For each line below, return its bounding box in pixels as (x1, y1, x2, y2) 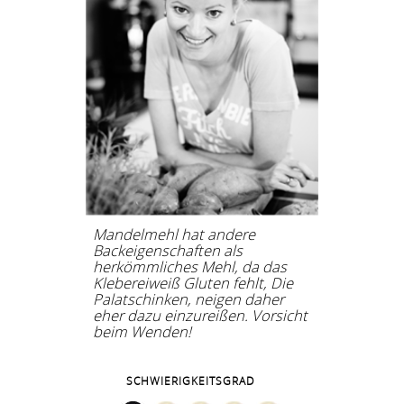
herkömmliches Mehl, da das (93, 256, 288, 277)
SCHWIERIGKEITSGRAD (125, 373, 254, 390)
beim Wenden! (93, 321, 192, 342)
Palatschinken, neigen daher (93, 289, 285, 309)
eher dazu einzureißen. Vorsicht (93, 305, 308, 326)
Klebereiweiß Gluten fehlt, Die (93, 272, 294, 293)
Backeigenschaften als (93, 240, 243, 261)
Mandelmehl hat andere (93, 224, 256, 244)
